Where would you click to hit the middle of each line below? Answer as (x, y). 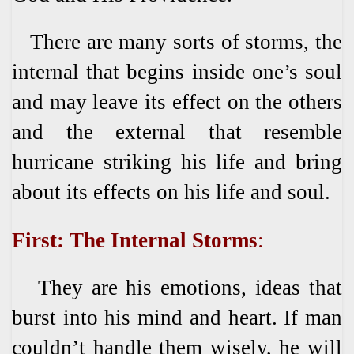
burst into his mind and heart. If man (177, 318)
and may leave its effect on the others (177, 102)
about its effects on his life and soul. (171, 192)
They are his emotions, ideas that (177, 288)
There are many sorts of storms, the (177, 42)
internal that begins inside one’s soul (177, 72)
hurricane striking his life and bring (177, 162)
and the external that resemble (177, 132)
